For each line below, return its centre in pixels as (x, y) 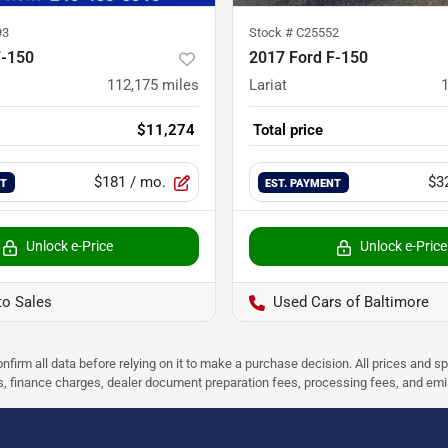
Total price (288, 130)
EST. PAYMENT (303, 183)
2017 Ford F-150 (308, 58)
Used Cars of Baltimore (351, 302)
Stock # (272, 33)
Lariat (268, 85)
